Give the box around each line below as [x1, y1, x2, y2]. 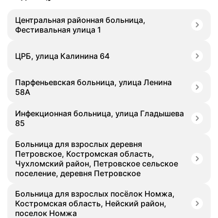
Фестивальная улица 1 [15, 25, 101, 35]
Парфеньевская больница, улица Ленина [15, 77, 172, 87]
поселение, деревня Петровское [15, 168, 141, 178]
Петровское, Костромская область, [15, 149, 154, 159]
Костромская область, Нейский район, [15, 199, 166, 208]
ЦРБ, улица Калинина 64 [15, 51, 109, 61]
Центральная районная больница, [15, 15, 145, 25]
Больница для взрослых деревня [15, 139, 142, 149]
